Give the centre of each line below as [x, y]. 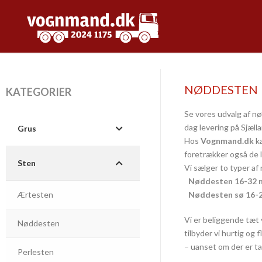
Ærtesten [35, 194]
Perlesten [36, 252]
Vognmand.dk [227, 141]
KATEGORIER [39, 92]
